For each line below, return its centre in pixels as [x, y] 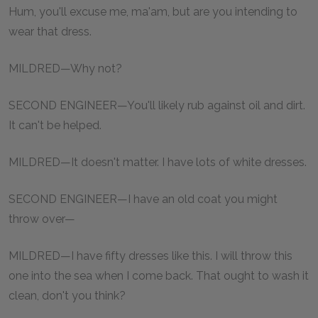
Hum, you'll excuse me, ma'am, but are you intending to [153, 11]
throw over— [42, 219]
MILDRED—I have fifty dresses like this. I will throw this [150, 256]
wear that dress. [50, 31]
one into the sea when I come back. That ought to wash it [159, 275]
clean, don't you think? [67, 295]
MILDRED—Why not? [65, 68]
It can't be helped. [55, 125]
